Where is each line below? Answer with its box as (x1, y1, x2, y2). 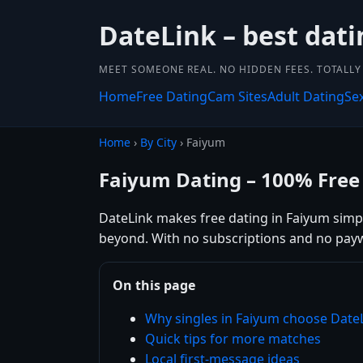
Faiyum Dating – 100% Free (99, 165, 360, 193)
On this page (113, 275, 195, 294)
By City (140, 135, 177, 150)
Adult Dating (267, 88, 344, 105)
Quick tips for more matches (145, 329, 321, 348)
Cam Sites (207, 88, 267, 105)
